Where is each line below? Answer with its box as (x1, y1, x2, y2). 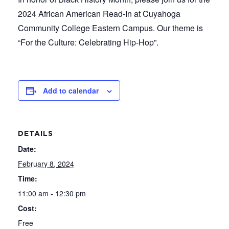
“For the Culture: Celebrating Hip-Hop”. (18, 36, 158, 48)
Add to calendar (43, 85, 99, 96)
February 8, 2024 (18, 158, 74, 169)
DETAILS (18, 130, 53, 138)
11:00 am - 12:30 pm (18, 188, 86, 198)
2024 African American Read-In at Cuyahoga (18, 8, 180, 19)
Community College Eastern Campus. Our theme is (18, 22, 203, 34)
